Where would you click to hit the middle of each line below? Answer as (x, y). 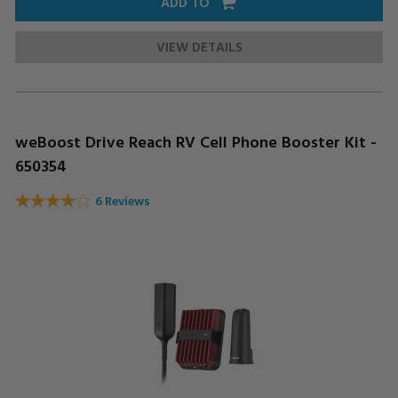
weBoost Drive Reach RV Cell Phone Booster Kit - (196, 141)
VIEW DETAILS (199, 46)
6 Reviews (123, 201)
